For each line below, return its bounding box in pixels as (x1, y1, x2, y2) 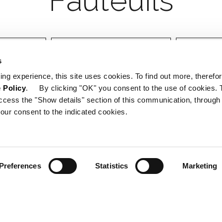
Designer (61, 46, 97, 54)
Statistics (95, 162, 128, 170)
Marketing (182, 162, 218, 170)
